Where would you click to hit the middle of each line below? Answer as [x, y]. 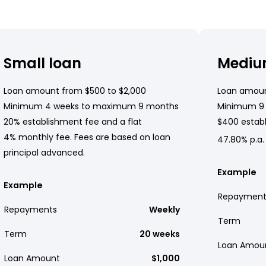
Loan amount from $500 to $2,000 [75, 91]
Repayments [31, 209]
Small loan [42, 63]
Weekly [164, 209]
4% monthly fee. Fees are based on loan [87, 137]
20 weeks [160, 234]
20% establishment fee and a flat [73, 121]
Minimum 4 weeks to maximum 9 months [91, 106]
